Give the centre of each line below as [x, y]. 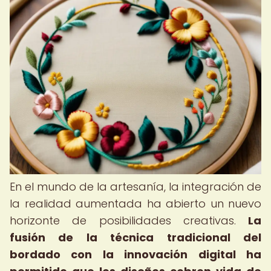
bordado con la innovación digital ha [135, 254]
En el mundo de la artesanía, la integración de [135, 187]
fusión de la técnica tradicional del [135, 237]
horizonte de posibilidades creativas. [129, 220]
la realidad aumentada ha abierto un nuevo [135, 204]
